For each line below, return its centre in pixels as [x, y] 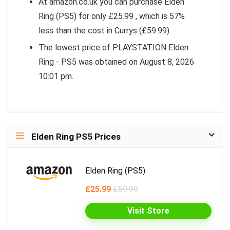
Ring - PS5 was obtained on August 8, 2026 [116, 62]
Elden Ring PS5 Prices [76, 136]
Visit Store [148, 210]
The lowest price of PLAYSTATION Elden [113, 47]
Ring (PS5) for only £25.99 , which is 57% [112, 16]
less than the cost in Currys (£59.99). [105, 30]
